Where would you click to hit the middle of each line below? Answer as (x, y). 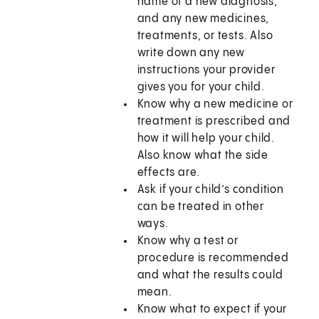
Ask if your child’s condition (210, 190)
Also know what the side (203, 156)
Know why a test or (188, 241)
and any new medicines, (203, 19)
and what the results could (210, 276)
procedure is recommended (213, 258)
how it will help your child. (206, 139)
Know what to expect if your (212, 310)
